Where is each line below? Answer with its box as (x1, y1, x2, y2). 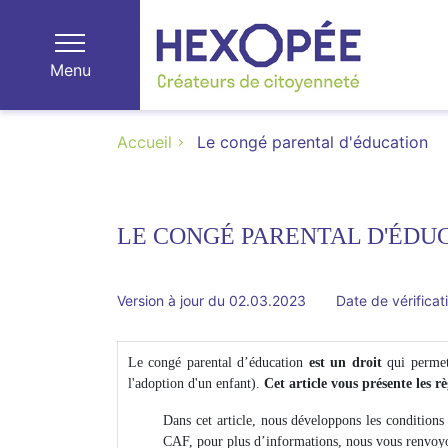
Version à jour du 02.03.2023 (117, 292, 306, 309)
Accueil (117, 132, 172, 152)
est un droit (308, 355, 382, 370)
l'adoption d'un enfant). (128, 376, 260, 391)
